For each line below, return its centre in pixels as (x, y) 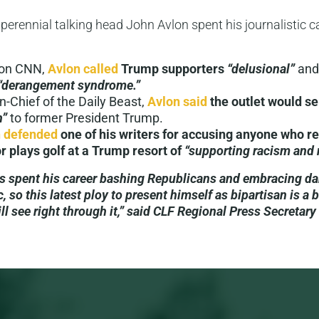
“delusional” (261, 69)
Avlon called (83, 69)
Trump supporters (173, 69)
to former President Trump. (85, 118)
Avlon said (177, 102)
